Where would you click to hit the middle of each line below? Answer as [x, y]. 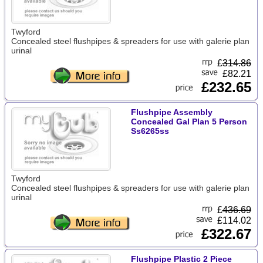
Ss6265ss [150, 131]
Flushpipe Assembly [171, 112]
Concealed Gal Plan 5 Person [189, 122]
